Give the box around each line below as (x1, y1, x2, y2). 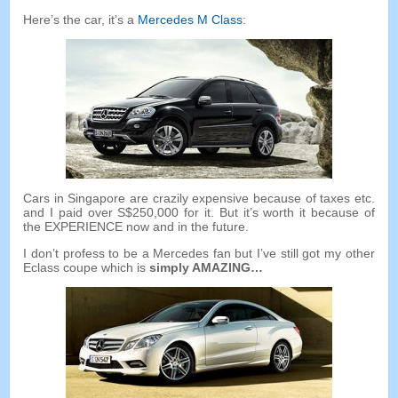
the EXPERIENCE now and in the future (23, 219, 246, 235)
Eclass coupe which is (23, 260, 147, 275)
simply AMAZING (149, 260, 251, 275)
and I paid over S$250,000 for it (23, 205, 211, 220)
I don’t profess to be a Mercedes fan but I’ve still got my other (23, 246, 375, 261)
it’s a (108, 12, 135, 28)
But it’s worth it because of (219, 205, 375, 220)
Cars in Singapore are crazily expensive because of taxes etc (23, 191, 371, 206)
